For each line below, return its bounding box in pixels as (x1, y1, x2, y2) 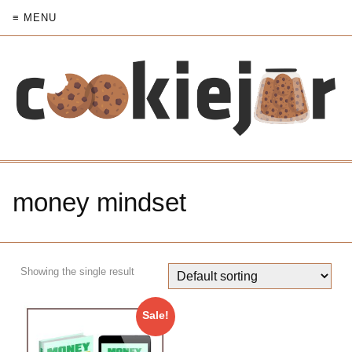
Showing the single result (20, 266, 134, 278)
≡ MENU (13, 12, 57, 24)
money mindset (13, 188, 186, 218)
